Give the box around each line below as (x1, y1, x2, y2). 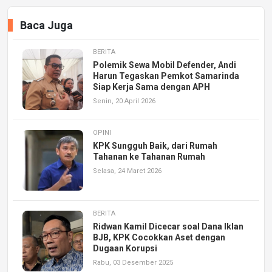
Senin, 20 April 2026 (93, 97, 155, 105)
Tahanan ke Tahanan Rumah (93, 151, 205, 161)
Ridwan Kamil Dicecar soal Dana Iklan (93, 221, 243, 231)
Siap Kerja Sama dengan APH (93, 81, 210, 92)
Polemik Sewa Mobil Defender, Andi (93, 59, 236, 70)
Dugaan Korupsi (93, 243, 157, 253)
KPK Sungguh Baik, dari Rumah (93, 140, 217, 151)
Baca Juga (20, 18, 73, 32)
